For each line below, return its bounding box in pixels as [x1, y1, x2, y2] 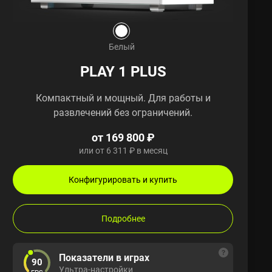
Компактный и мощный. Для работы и [35, 91, 211, 105]
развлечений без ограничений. [53, 106, 193, 120]
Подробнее [101, 212, 145, 225]
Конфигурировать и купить [69, 174, 178, 186]
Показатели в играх [59, 251, 150, 265]
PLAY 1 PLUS [80, 61, 166, 81]
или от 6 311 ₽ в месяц [78, 144, 168, 157]
